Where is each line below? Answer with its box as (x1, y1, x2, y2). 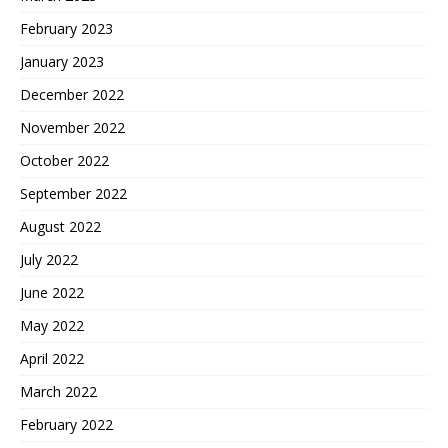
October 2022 (20, 151, 109, 171)
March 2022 (20, 382, 97, 402)
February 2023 (20, 19, 113, 39)
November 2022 (20, 118, 125, 138)
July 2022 (20, 250, 78, 270)
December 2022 (20, 85, 124, 105)
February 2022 (20, 415, 113, 435)
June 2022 (20, 283, 84, 303)
